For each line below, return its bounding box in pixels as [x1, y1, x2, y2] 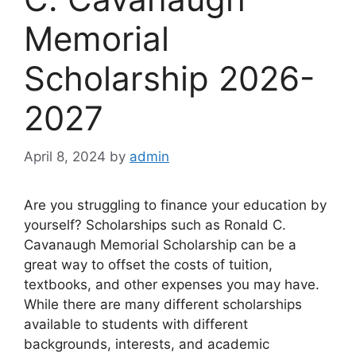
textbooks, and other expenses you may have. [24, 277, 319, 293]
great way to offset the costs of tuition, [24, 257, 273, 273]
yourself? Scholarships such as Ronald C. [24, 217, 286, 234]
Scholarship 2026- [24, 57, 315, 99]
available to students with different [24, 316, 248, 333]
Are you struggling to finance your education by [24, 197, 327, 214]
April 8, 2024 [24, 149, 106, 165]
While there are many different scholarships [24, 296, 302, 313]
